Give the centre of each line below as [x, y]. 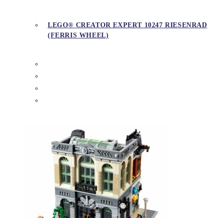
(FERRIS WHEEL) [78, 35]
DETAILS [70, 100]
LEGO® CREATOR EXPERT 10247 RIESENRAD [127, 25]
